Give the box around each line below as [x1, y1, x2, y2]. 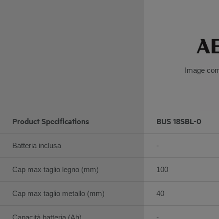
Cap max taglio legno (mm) [12, 165, 99, 174]
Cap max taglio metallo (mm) [12, 189, 105, 197]
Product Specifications [12, 115, 89, 127]
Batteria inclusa [12, 141, 61, 150]
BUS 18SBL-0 [156, 115, 201, 127]
